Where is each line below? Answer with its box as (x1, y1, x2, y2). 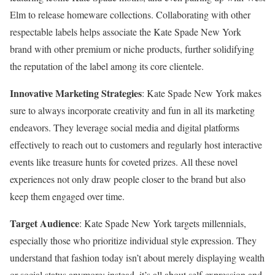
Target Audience (10, 215, 79, 230)
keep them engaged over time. (10, 189, 125, 203)
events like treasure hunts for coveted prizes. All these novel (10, 155, 238, 168)
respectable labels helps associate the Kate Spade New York (10, 25, 241, 38)
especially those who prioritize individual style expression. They (10, 233, 257, 247)
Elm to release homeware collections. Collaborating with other (10, 7, 250, 21)
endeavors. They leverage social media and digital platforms (10, 120, 239, 134)
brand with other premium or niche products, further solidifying (10, 42, 254, 55)
